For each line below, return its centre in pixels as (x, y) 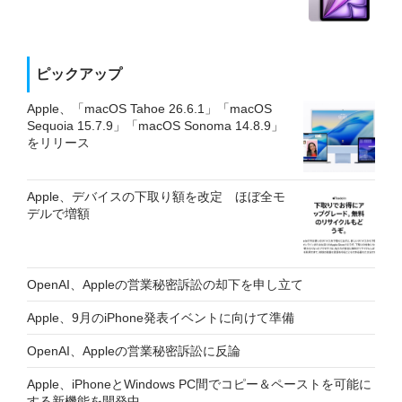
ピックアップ (79, 74)
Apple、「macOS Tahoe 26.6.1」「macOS (149, 108)
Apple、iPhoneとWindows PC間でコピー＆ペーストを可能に (199, 384)
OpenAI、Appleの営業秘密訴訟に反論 (134, 350)
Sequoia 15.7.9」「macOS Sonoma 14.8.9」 (155, 125)
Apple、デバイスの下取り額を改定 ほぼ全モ (156, 196)
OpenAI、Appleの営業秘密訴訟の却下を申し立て (165, 284)
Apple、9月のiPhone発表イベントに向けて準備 (161, 317)
